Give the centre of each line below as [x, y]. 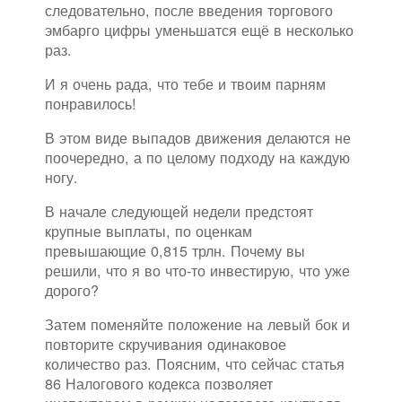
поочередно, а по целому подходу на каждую [197, 157]
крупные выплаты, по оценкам [149, 231]
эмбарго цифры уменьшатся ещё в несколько [199, 30]
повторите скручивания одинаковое [166, 344]
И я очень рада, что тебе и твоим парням [185, 84]
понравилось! [91, 104]
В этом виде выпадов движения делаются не [198, 138]
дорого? [72, 290]
